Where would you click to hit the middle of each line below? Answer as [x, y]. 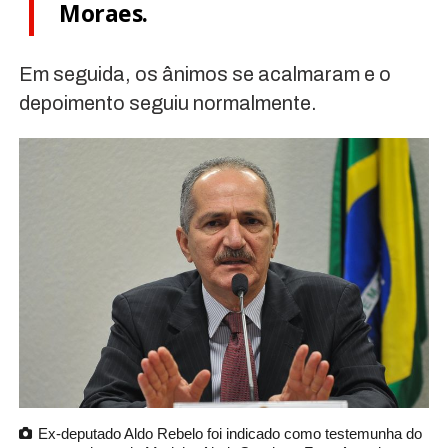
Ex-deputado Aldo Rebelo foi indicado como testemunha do [229, 433]
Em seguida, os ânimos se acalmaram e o [204, 74]
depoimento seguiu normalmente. [167, 103]
